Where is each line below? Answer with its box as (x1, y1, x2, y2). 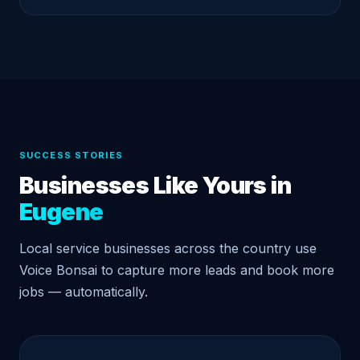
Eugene (19, 198, 104, 227)
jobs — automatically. (19, 284, 148, 301)
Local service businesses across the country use (19, 240, 317, 257)
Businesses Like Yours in (19, 171, 292, 200)
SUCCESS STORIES (19, 149, 123, 162)
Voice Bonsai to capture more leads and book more (19, 262, 334, 279)
